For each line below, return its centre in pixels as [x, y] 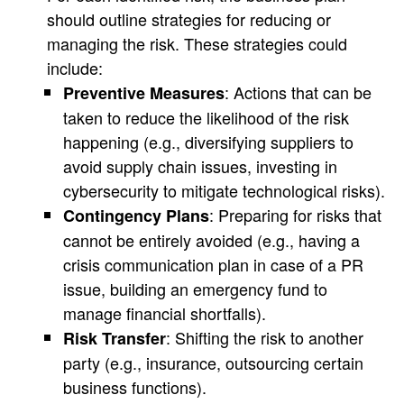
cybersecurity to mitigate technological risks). [224, 190]
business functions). [135, 386]
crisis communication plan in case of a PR [213, 264]
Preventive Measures [144, 92]
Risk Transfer [115, 338]
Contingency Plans [136, 215]
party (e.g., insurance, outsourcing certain [213, 362]
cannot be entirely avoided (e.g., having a [211, 239]
